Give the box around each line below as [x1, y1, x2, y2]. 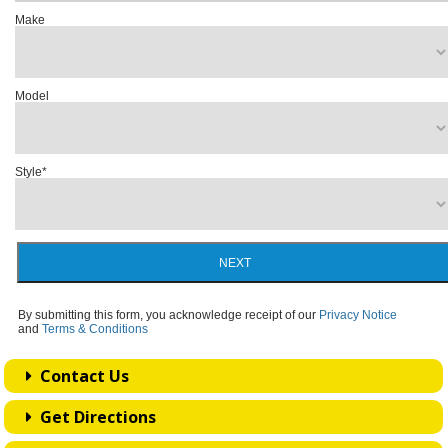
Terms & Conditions [41, 322, 148, 337]
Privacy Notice [318, 308, 397, 323]
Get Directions [32, 406, 157, 429]
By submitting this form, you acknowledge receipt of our [17, 308, 319, 323]
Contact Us [32, 365, 130, 388]
